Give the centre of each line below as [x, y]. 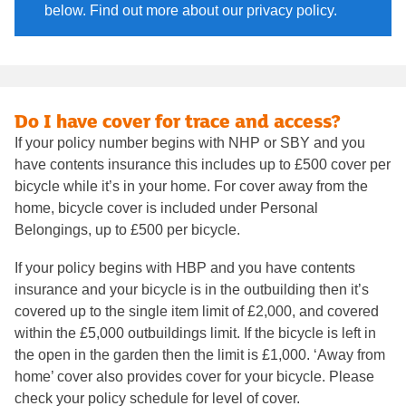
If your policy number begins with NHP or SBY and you [190, 142]
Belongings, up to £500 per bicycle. [129, 229]
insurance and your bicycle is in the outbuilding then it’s [192, 289]
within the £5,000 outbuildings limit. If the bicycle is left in [195, 333]
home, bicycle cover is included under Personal [166, 208]
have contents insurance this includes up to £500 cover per [203, 164]
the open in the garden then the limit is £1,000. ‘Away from [200, 354]
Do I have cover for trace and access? [178, 120]
